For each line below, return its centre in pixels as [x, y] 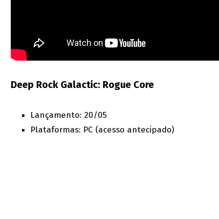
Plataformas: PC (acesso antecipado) [102, 130]
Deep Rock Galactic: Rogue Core [83, 85]
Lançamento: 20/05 [69, 115]
